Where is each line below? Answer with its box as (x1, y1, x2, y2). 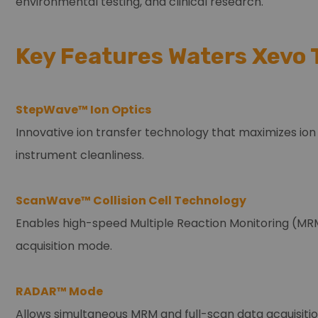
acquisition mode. (16, 238, 112, 255)
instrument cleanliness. (16, 147, 144, 164)
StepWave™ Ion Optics (16, 102, 151, 119)
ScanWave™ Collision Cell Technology (16, 192, 246, 209)
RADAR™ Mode (16, 283, 103, 300)
